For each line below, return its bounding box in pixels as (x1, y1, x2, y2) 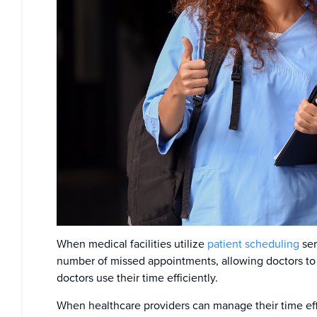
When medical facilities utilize (57, 237, 207, 252)
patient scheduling (207, 237, 299, 252)
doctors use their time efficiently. (57, 271, 218, 286)
